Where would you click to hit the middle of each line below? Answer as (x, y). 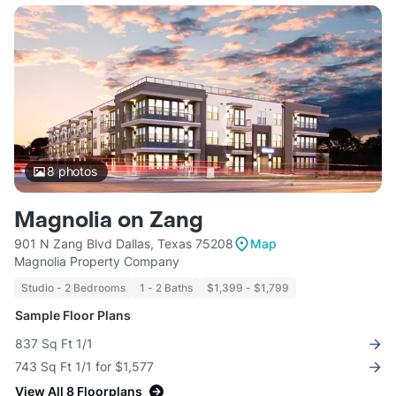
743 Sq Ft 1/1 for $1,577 (84, 367)
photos (76, 171)
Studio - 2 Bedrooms (73, 288)
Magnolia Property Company (97, 262)
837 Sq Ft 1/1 (54, 344)
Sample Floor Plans (73, 316)
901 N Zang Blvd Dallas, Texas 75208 (124, 244)
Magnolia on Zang (109, 221)
